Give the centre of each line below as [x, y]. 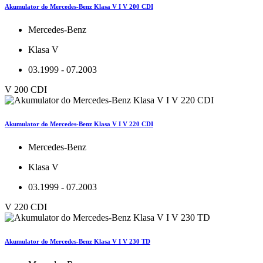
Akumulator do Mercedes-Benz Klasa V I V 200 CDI [79, 7]
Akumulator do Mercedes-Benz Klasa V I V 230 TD [77, 242]
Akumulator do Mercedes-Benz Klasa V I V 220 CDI [79, 124]
